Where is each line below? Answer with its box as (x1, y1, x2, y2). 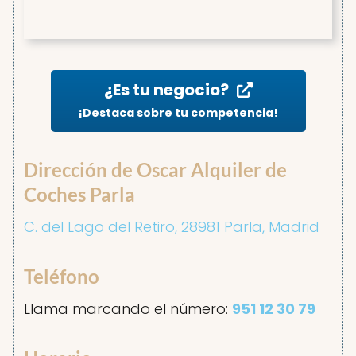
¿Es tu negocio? (103, 79, 229, 102)
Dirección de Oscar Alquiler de (24, 158, 288, 182)
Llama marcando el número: (24, 299, 233, 319)
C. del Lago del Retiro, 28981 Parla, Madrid (24, 217, 320, 238)
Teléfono (24, 265, 100, 288)
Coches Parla (24, 183, 136, 207)
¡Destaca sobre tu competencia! (78, 105, 278, 122)
